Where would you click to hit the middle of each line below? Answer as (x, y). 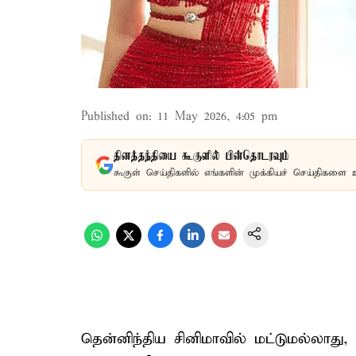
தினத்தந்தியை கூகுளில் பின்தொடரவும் (201, 157)
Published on (115, 117)
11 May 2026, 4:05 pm (217, 117)
